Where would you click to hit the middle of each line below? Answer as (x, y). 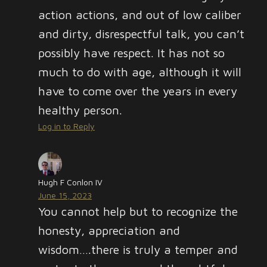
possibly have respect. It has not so (131, 53)
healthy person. (80, 110)
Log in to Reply (66, 126)
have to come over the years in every (138, 91)
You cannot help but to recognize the (138, 211)
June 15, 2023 (65, 195)
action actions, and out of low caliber (140, 15)
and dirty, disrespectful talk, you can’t (141, 34)
